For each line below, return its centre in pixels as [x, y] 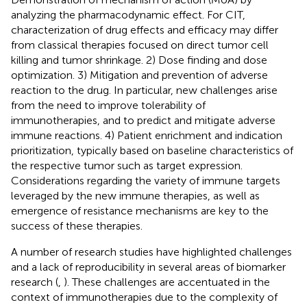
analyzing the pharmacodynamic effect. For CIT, [128, 14]
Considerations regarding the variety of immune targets [146, 180]
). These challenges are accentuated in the [167, 282]
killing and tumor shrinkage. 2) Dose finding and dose [139, 60]
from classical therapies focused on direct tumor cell [140, 45]
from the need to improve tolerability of [108, 105]
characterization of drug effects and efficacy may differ [145, 29]
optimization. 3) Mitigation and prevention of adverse [139, 75]
